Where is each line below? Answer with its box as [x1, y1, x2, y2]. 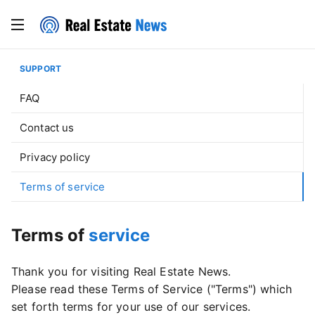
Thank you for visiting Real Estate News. [11, 264, 231, 278]
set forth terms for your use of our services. [11, 300, 251, 314]
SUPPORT [20, 63, 62, 74]
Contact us [20, 121, 75, 134]
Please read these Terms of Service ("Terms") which [11, 282, 292, 296]
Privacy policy [20, 150, 91, 164]
